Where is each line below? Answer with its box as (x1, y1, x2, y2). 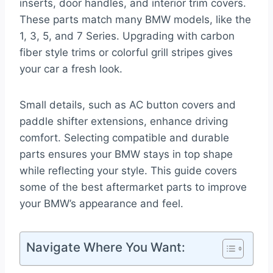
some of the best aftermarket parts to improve (19, 181, 247, 194)
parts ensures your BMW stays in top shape (19, 148, 233, 161)
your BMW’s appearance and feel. (19, 197, 183, 210)
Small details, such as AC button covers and (19, 99, 236, 112)
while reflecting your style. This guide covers (19, 165, 237, 177)
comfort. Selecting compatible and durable (19, 132, 229, 144)
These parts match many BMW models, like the (19, 13, 251, 26)
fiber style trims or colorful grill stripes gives (19, 46, 233, 59)
